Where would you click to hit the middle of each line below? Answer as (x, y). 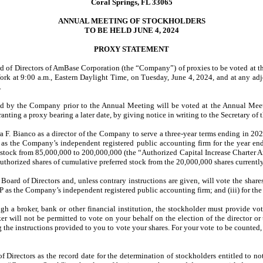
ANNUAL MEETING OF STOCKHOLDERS (131, 21)
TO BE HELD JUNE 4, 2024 (131, 31)
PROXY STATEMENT (131, 49)
